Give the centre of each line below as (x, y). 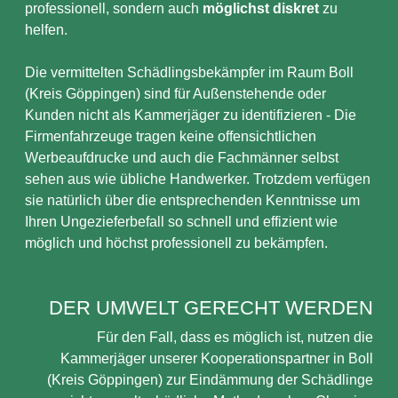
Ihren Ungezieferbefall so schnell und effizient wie (181, 222)
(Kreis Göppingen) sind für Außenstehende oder (175, 94)
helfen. (46, 30)
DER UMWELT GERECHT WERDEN (211, 308)
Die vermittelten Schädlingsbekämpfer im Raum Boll (189, 72)
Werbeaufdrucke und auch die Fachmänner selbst (182, 158)
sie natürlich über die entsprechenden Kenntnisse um (192, 200)
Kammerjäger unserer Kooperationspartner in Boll (217, 358)
